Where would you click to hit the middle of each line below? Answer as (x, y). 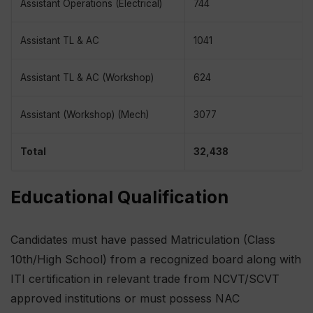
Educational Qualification (119, 197)
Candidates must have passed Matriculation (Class (143, 240)
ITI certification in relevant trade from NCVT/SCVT (145, 279)
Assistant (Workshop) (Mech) (85, 115)
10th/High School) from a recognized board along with (156, 260)
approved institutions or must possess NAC (125, 299)
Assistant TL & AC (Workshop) (87, 78)
